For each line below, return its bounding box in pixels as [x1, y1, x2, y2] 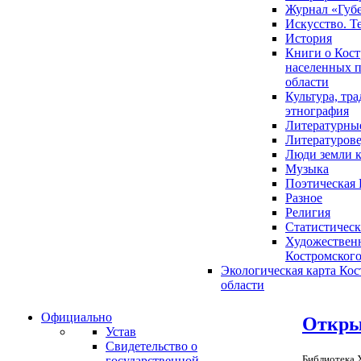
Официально [41, 310, 112, 324]
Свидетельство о [106, 339, 197, 353]
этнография [285, 104, 349, 118]
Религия [285, 205, 330, 219]
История [285, 31, 332, 45]
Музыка [285, 162, 329, 176]
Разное [285, 191, 322, 205]
